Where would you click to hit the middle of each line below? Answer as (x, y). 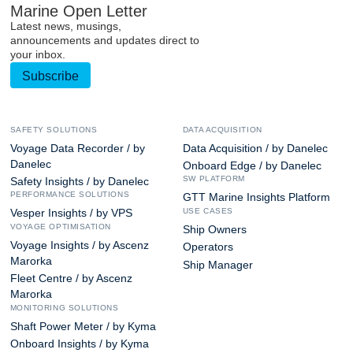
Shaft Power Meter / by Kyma (83, 326)
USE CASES (208, 210)
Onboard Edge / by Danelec (252, 166)
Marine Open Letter (78, 11)
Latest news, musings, (65, 27)
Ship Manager (217, 265)
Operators (208, 247)
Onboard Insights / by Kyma (79, 344)
